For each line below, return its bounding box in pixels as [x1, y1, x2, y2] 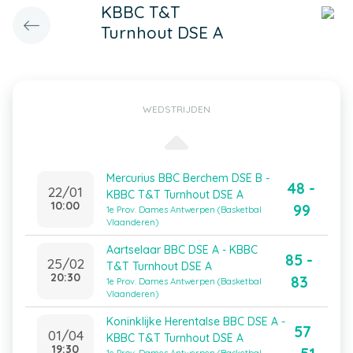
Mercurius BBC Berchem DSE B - [106, 171, 269, 185]
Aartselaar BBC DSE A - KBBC [106, 243, 258, 257]
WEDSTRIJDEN [143, 103, 210, 115]
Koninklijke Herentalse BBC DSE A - [106, 314, 285, 329]
